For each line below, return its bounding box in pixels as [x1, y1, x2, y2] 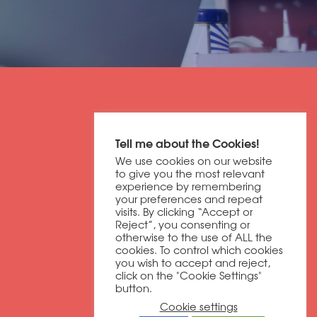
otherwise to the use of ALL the [115, 229, 272, 244]
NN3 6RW [252, 256, 296, 271]
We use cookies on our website [115, 153, 272, 168]
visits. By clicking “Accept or [115, 204, 253, 219]
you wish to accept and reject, [115, 255, 270, 270]
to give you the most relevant [115, 166, 265, 180]
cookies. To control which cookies [115, 242, 283, 257]
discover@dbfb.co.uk [164, 161, 296, 180]
